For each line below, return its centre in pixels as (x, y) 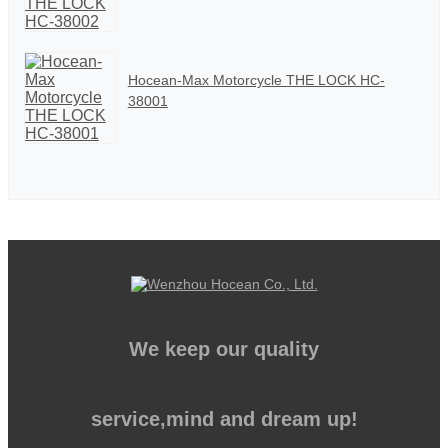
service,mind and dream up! (224, 418)
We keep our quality (224, 349)
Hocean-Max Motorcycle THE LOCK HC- (256, 80)
